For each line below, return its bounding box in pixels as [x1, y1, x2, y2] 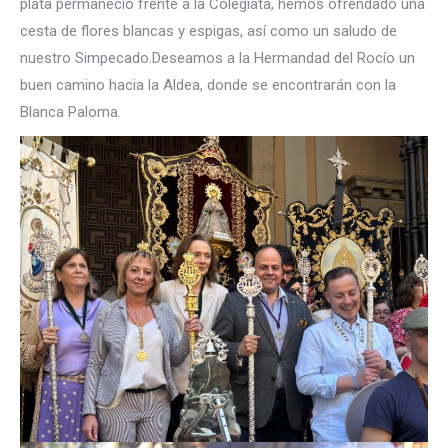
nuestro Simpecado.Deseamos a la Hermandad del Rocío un [20, 49, 415, 67]
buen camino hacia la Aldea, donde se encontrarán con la [20, 76, 396, 94]
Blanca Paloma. [20, 103, 121, 121]
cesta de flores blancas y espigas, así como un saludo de [20, 22, 397, 40]
